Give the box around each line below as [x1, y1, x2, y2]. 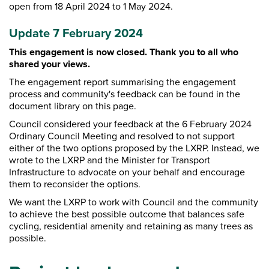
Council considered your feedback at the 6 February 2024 [9, 118, 252, 130]
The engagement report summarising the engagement [9, 76, 236, 88]
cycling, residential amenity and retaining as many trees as [9, 220, 253, 232]
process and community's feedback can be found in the [9, 88, 240, 100]
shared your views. [9, 58, 90, 70]
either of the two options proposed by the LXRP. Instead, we [9, 142, 259, 154]
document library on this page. [9, 100, 136, 112]
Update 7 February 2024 [9, 26, 143, 41]
